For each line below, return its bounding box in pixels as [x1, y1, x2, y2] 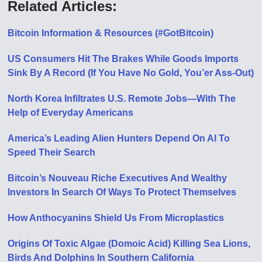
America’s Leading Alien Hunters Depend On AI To [8, 133, 230, 143]
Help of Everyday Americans [8, 107, 134, 118]
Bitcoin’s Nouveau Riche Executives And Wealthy [8, 173, 227, 183]
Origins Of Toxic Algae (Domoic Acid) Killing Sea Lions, [8, 238, 251, 249]
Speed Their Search [8, 147, 96, 157]
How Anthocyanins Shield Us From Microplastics [8, 212, 225, 223]
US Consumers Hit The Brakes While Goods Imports [8, 53, 239, 64]
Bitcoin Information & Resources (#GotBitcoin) [8, 27, 214, 38]
